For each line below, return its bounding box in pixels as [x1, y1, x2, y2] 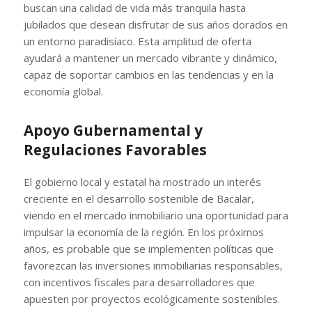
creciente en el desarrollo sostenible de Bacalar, [23, 191, 254, 205]
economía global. [23, 84, 103, 98]
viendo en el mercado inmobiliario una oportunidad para [23, 208, 288, 222]
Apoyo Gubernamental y [23, 120, 203, 140]
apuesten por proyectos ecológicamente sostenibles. [23, 291, 280, 306]
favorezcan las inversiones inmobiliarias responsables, [23, 258, 283, 272]
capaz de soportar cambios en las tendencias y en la [23, 67, 274, 81]
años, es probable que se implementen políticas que [23, 241, 274, 256]
